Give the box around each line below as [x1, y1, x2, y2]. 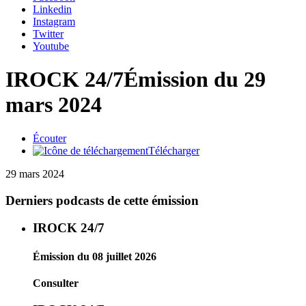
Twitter [33, 28, 64, 40]
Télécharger [148, 144, 199, 156]
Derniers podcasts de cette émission [5, 193, 199, 208]
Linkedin [33, 3, 72, 15]
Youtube [33, 40, 69, 52]
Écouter [33, 132, 66, 144]
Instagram [33, 16, 75, 27]
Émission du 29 [124, 67, 266, 92]
